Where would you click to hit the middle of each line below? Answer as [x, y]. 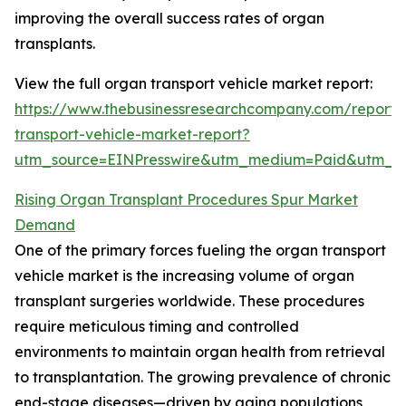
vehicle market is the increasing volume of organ [184, 276]
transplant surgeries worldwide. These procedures [189, 301]
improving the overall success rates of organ [169, 19]
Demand [45, 225]
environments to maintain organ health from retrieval [200, 352]
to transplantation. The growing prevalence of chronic [203, 377]
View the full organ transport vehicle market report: [193, 84]
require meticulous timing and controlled [157, 327]
